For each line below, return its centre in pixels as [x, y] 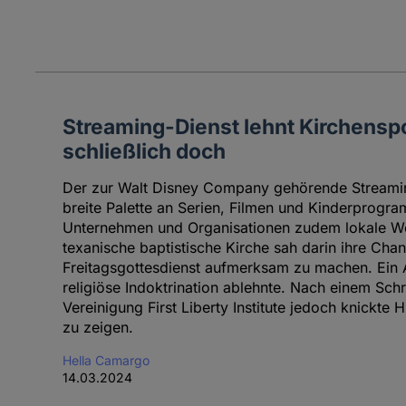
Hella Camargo [106, 361]
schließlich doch [144, 151]
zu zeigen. [97, 328]
